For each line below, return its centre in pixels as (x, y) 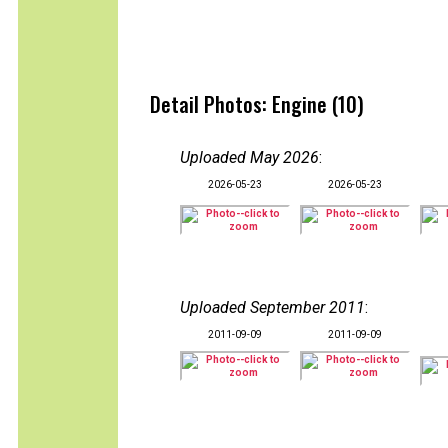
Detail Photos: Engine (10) (257, 104)
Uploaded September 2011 (272, 307)
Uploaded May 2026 (249, 157)
